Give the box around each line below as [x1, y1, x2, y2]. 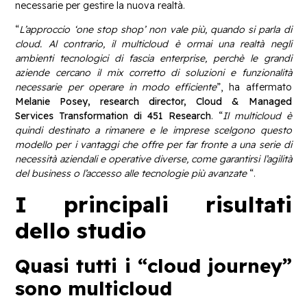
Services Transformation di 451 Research [15, 110, 211, 123]
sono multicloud [15, 275, 173, 300]
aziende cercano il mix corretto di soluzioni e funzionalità [15, 66, 292, 79]
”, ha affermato [217, 81, 292, 94]
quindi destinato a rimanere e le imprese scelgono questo [15, 124, 292, 137]
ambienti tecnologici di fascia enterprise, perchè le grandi [15, 52, 292, 65]
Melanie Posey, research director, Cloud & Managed [15, 95, 292, 108]
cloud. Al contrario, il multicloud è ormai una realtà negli [15, 38, 292, 51]
